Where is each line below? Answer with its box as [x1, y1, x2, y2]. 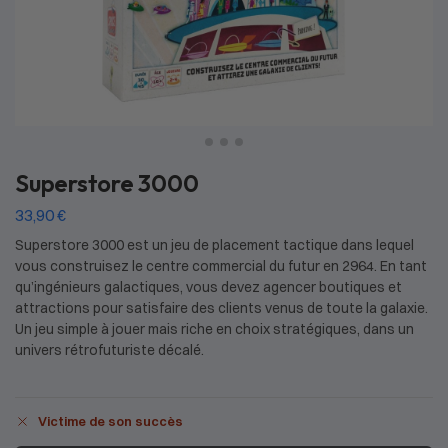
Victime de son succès [38, 413, 183, 430]
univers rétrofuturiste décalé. [15, 340, 204, 359]
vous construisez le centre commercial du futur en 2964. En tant [15, 256, 427, 275]
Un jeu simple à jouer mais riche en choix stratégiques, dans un [15, 319, 414, 338]
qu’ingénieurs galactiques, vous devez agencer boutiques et [15, 277, 402, 296]
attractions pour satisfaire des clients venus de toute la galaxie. [15, 298, 428, 317]
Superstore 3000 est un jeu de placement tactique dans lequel [15, 235, 414, 254]
